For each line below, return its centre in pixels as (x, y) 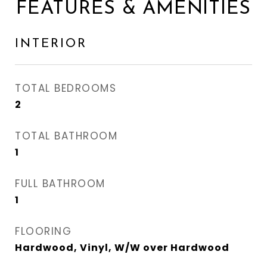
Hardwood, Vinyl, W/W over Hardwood (122, 248)
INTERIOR (51, 44)
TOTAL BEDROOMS (66, 88)
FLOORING (43, 231)
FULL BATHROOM (60, 184)
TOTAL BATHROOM (66, 136)
